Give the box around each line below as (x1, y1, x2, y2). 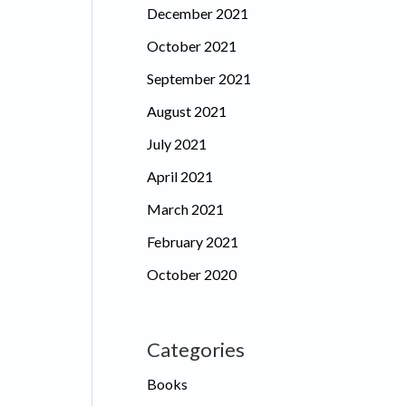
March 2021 (147, 199, 224, 217)
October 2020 (147, 265, 237, 283)
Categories (147, 336, 245, 362)
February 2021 (147, 232, 238, 250)
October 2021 (147, 36, 237, 54)
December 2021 (147, 4, 248, 22)
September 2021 (147, 69, 251, 87)
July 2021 (147, 134, 207, 152)
